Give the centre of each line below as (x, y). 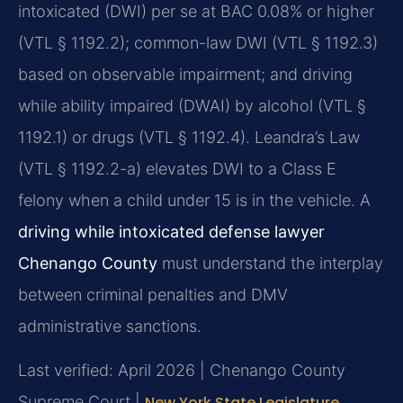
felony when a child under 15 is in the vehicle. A (194, 201)
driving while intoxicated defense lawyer (171, 232)
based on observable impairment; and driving (185, 75)
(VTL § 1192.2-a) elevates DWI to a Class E (177, 169)
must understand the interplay (270, 264)
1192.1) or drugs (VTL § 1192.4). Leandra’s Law (189, 138)
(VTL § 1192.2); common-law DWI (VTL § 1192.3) (198, 43)
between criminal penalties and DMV (153, 295)
